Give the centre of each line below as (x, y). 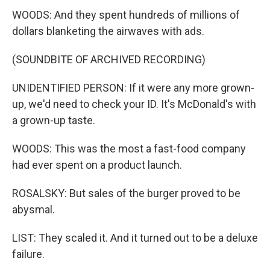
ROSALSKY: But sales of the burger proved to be (126, 193)
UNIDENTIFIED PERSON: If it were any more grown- (133, 88)
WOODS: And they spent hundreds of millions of (126, 15)
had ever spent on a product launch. (97, 165)
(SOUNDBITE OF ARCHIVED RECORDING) (109, 59)
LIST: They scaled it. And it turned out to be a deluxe (135, 238)
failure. (28, 254)
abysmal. (33, 209)
